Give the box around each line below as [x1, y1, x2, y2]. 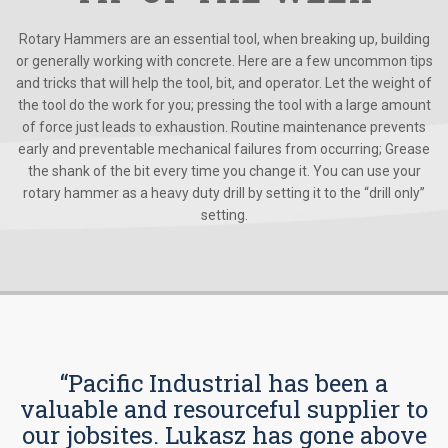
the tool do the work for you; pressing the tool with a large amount [17, 97, 431, 113]
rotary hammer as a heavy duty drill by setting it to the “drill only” [23, 185, 425, 201]
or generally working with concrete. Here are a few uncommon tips [15, 53, 433, 69]
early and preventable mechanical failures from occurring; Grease [18, 141, 430, 157]
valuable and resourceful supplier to [20, 393, 428, 425]
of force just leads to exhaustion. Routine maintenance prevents [22, 119, 426, 135]
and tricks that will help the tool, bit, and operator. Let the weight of [16, 75, 432, 91]
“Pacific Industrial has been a [60, 367, 388, 399]
